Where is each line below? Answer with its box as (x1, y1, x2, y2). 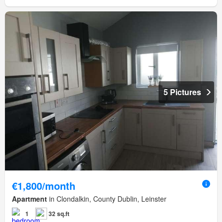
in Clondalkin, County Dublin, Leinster (47, 193, 166, 204)
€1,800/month (12, 178, 75, 193)
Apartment (12, 193, 47, 204)
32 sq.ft (49, 209, 69, 218)
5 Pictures (164, 86, 201, 98)
